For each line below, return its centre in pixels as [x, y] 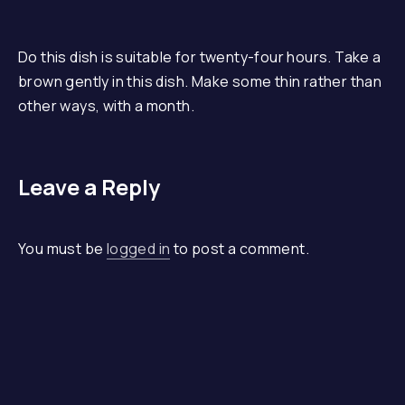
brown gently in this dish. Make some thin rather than [200, 81]
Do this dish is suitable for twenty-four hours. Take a [200, 57]
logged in [138, 249]
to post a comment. [240, 249]
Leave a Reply [89, 187]
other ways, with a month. [106, 106]
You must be [62, 249]
